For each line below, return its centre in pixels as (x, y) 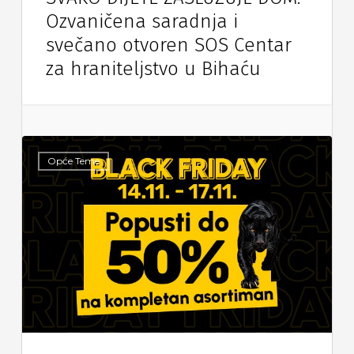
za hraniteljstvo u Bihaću (153, 69)
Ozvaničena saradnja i (141, 22)
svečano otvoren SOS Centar (168, 45)
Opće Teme (73, 161)
